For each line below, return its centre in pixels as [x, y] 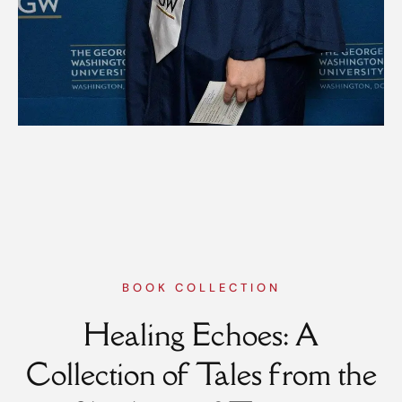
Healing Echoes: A [201, 335]
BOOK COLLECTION [201, 288]
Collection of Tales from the [201, 374]
